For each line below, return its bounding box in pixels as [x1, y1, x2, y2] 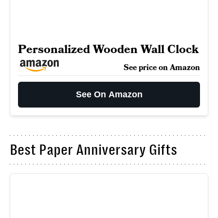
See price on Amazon [124, 62, 200, 73]
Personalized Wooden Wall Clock [18, 41, 199, 57]
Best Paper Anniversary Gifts [10, 142, 177, 158]
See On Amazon [75, 90, 143, 99]
